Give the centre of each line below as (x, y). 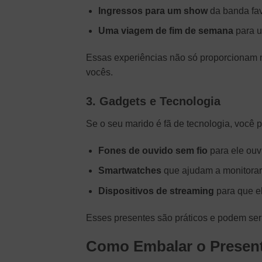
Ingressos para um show (153, 11)
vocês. (99, 73)
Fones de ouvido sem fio (153, 150)
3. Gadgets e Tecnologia (153, 101)
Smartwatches (130, 171)
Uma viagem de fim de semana (166, 31)
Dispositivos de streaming (156, 191)
